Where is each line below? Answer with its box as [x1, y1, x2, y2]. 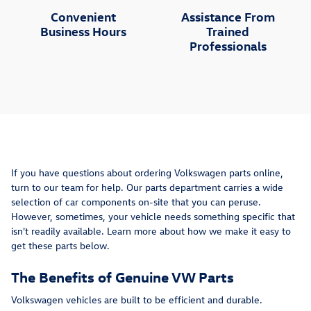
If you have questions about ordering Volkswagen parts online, [11, 165, 283, 179]
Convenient [51, 8, 116, 24]
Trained [206, 22, 249, 39]
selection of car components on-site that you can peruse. [11, 194, 261, 208]
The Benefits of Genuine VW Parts [11, 267, 234, 285]
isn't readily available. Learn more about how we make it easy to [11, 224, 291, 237]
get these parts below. [11, 238, 110, 252]
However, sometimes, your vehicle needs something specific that [11, 209, 295, 223]
